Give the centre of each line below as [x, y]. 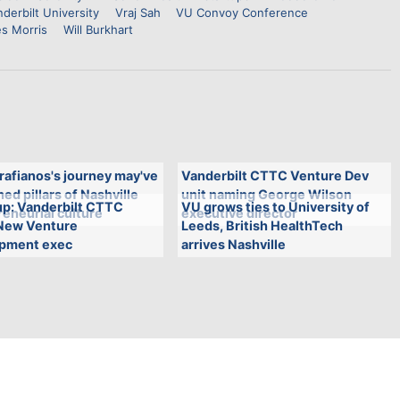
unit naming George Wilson [267, 194]
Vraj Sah [137, 12]
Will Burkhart [98, 29]
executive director [240, 213]
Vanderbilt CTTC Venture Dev [275, 175]
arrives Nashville [234, 244]
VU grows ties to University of [276, 207]
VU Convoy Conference [242, 12]
